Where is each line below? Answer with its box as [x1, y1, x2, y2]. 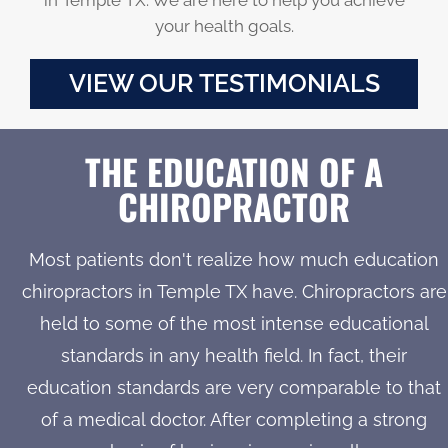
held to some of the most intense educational [39, 312, 429, 334]
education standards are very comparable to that [27, 376, 441, 398]
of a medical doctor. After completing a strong [41, 408, 427, 430]
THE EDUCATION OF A [85, 144, 383, 197]
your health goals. [154, 15, 294, 36]
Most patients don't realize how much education [29, 248, 439, 270]
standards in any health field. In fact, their [61, 344, 407, 366]
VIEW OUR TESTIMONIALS [68, 68, 380, 99]
